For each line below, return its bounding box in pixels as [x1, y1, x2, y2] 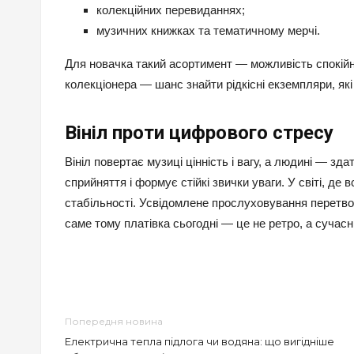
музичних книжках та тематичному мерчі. [96, 24, 320, 38]
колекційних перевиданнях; [96, 3, 245, 17]
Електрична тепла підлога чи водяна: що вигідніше [65, 335, 334, 348]
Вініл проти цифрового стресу [65, 122, 333, 145]
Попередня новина [65, 315, 163, 328]
